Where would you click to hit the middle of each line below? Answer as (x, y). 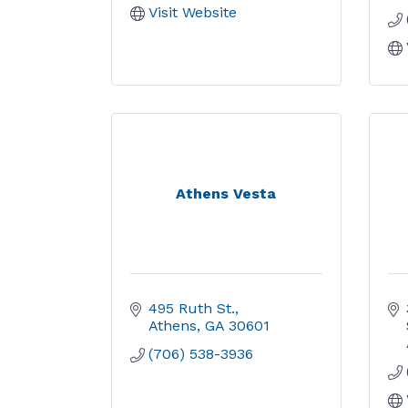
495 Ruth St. (192, 308)
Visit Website (193, 12)
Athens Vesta (226, 194)
